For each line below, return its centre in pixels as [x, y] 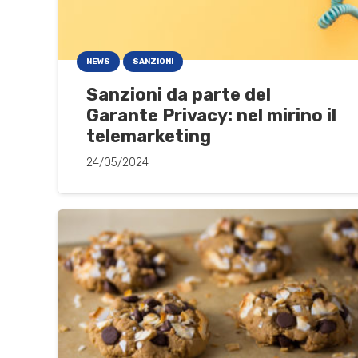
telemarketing [149, 136]
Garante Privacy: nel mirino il [211, 115]
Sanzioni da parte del [179, 94]
